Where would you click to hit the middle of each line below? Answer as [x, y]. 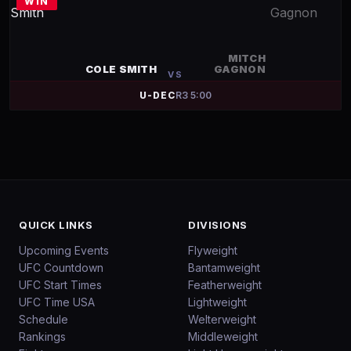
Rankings [42, 337]
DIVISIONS [218, 225]
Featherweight [225, 285]
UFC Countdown [61, 268]
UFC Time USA [57, 302]
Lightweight [217, 302]
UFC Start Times [60, 285]
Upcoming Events [64, 250]
